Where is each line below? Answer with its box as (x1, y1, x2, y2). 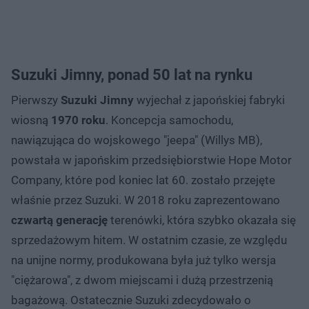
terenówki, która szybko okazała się (108, 212, 296, 227)
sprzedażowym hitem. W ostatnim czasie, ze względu (11, 232, 287, 247)
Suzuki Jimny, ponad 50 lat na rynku (11, 66, 252, 83)
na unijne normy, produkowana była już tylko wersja (11, 252, 276, 267)
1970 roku (51, 112, 106, 127)
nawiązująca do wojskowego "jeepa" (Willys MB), (11, 132, 262, 147)
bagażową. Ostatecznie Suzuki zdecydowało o (11, 292, 251, 307)
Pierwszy (11, 92, 61, 107)
